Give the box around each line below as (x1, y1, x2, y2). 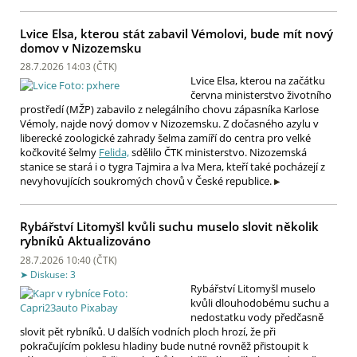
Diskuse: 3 (30, 267, 76, 281)
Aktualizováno (68, 233, 151, 249)
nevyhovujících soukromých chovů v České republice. (20, 174, 272, 189)
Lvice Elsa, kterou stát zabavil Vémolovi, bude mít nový (20, 25, 333, 41)
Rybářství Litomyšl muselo (190, 280, 316, 296)
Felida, (99, 145, 129, 160)
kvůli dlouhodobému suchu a (190, 295, 329, 310)
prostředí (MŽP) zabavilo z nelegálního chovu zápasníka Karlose (20, 102, 319, 117)
